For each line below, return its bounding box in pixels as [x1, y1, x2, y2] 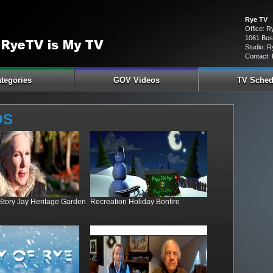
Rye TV [245, 16, 268, 23]
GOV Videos [113, 76, 160, 85]
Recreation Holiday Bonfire [90, 197, 180, 206]
